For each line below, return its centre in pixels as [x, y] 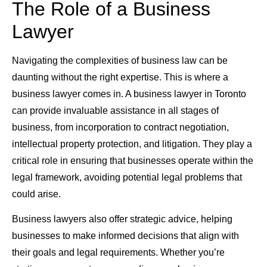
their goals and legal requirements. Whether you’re [118, 253]
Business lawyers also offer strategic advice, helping [122, 219]
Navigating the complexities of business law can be [120, 60]
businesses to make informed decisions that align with [125, 236]
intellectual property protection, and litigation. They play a [132, 144]
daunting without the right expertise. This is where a [120, 77]
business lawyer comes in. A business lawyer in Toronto [129, 94]
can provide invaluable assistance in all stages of [115, 110]
